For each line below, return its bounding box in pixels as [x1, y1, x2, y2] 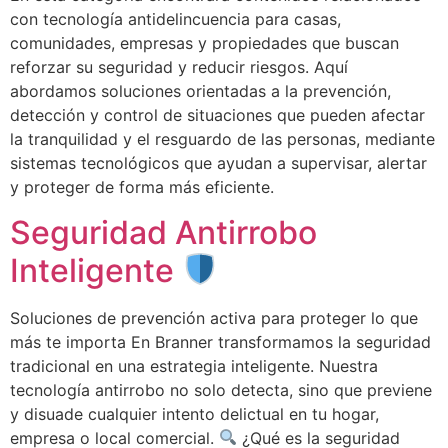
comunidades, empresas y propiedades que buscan [10, 33, 399, 54]
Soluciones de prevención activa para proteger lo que [10, 307, 418, 328]
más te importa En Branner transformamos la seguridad [10, 331, 431, 352]
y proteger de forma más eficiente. [10, 177, 274, 198]
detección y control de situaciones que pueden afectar [10, 105, 425, 126]
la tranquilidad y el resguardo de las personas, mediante [10, 129, 435, 150]
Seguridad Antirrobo [10, 212, 317, 252]
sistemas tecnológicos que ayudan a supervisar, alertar [10, 153, 427, 174]
